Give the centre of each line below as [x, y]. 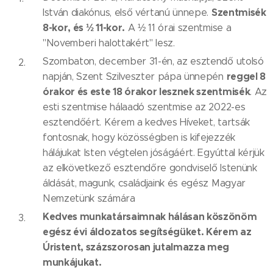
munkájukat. [72, 262]
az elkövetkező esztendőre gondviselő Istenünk [150, 168]
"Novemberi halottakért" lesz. [109, 43]
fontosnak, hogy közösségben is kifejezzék [139, 137]
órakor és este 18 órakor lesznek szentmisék [147, 92]
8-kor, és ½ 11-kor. [84, 28]
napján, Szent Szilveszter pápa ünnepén [135, 76]
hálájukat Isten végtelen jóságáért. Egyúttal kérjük [154, 153]
